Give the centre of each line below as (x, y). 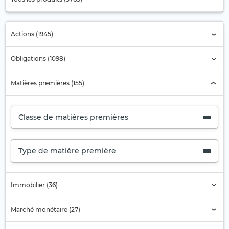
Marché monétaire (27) (45, 209)
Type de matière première (67, 151)
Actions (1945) (32, 34)
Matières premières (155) (48, 83)
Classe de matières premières (73, 117)
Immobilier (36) (34, 185)
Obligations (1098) (38, 59)
